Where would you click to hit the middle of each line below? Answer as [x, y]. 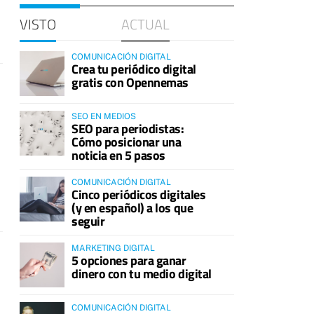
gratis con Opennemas [130, 82]
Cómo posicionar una [127, 142]
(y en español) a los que [132, 208]
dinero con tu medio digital [142, 274]
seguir [88, 221]
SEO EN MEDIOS [104, 116]
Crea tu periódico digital [134, 69]
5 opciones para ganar [129, 260]
